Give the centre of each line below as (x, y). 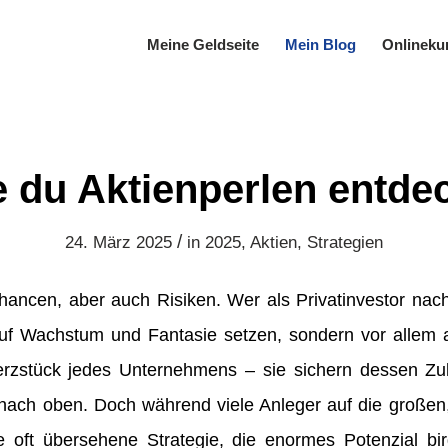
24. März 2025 (118, 242)
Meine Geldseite (203, 44)
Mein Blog (321, 44)
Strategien (345, 242)
